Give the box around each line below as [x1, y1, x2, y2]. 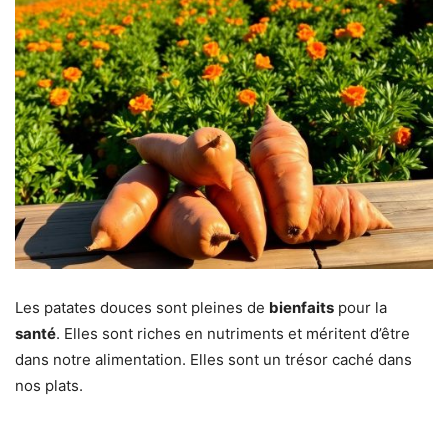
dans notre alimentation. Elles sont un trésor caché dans [15, 350, 412, 370]
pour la [334, 298, 387, 318]
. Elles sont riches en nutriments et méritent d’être [56, 324, 410, 344]
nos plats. [15, 376, 83, 396]
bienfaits [269, 298, 334, 318]
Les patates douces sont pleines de [15, 298, 269, 318]
